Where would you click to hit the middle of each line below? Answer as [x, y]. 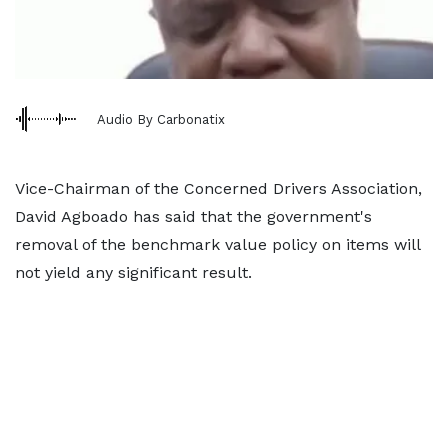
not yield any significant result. [133, 272]
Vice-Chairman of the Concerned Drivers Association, [218, 188]
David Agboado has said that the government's [193, 216]
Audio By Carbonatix [161, 119]
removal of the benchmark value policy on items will [217, 244]
